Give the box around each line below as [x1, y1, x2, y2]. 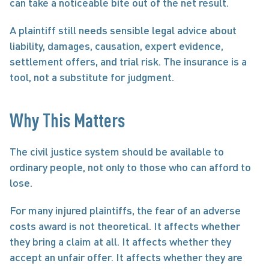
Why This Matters [10, 109, 125, 131]
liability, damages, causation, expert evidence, [10, 39, 223, 52]
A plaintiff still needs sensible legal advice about [10, 23, 237, 37]
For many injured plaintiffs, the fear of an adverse [10, 204, 241, 217]
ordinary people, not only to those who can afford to [10, 160, 251, 174]
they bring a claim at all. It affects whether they [10, 235, 231, 248]
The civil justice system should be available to [10, 145, 224, 158]
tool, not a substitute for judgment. [10, 70, 174, 83]
